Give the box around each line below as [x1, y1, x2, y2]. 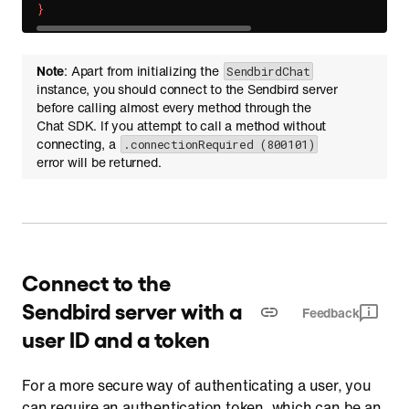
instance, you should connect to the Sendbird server [37, 79, 338, 99]
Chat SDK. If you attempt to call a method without [37, 116, 327, 135]
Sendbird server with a [22, 297, 242, 323]
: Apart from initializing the [64, 61, 223, 80]
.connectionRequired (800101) [123, 136, 315, 152]
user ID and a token [22, 325, 210, 351]
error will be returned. [37, 152, 162, 172]
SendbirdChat [226, 63, 310, 79]
